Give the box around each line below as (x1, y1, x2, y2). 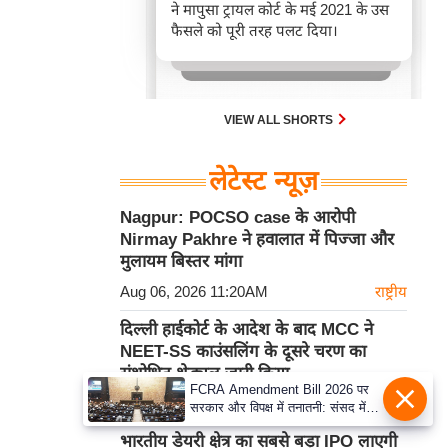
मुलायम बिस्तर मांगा (120, 252, 242, 272)
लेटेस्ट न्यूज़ (209, 166, 318, 197)
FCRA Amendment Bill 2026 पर (189, 382, 369, 397)
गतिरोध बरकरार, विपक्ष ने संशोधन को (189, 418, 363, 433)
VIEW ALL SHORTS (224, 113, 336, 128)
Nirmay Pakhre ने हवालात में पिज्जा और (120, 230, 394, 250)
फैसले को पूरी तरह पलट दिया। (171, 22, 338, 40)
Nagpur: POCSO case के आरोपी (120, 208, 355, 228)
